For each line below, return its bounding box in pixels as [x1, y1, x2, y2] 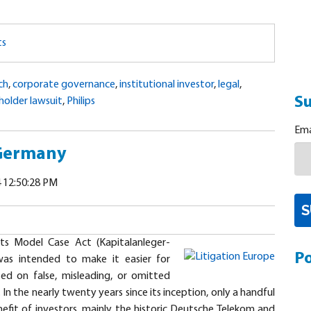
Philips [67, 96, 95, 108]
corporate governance [12, 79, 115, 91]
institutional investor [119, 79, 214, 91]
